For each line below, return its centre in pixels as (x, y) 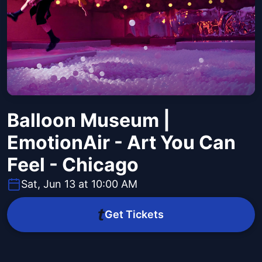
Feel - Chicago (73, 165)
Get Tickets (134, 215)
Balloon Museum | (89, 120)
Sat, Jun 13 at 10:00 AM (79, 184)
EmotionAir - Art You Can (121, 143)
